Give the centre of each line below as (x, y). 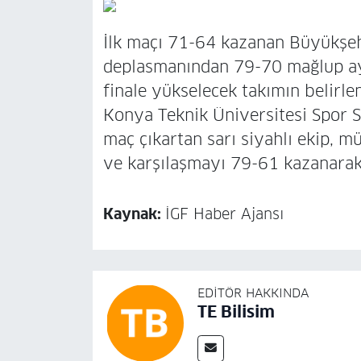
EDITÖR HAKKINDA (253, 293)
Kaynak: (134, 215)
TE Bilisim (236, 311)
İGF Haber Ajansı (224, 215)
